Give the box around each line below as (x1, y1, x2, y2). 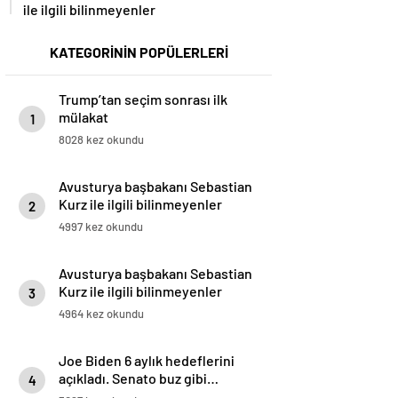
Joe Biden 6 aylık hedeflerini (59, 352, 235, 370)
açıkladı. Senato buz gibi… (59, 370, 219, 387)
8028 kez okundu (59, 132, 144, 147)
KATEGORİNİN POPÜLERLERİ (49, 44, 228, 61)
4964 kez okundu (59, 306, 144, 322)
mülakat (59, 108, 108, 126)
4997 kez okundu (59, 219, 143, 235)
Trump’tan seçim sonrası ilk (59, 91, 227, 108)
